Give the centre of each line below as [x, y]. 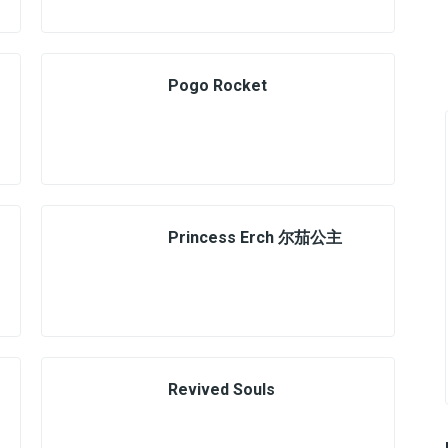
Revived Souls [221, 389]
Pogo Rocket [217, 85]
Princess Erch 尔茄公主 [255, 237]
